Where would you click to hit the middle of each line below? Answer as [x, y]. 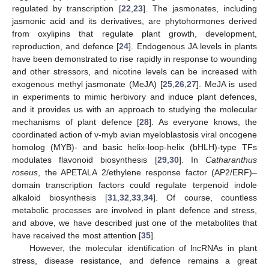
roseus [25, 172]
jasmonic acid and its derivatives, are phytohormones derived [134, 21]
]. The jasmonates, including [200, 8]
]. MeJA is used [227, 84]
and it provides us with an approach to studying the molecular [134, 109]
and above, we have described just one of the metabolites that [134, 222]
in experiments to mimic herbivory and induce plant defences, [134, 96]
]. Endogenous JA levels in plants [193, 46]
